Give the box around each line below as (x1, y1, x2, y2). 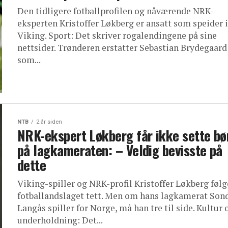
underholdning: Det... (17, 214, 103, 226)
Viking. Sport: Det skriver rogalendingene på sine (17, 30, 217, 41)
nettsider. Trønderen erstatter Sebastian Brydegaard (17, 42, 227, 53)
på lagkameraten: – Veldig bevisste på (17, 140, 222, 160)
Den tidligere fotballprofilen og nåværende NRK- (17, 5, 214, 17)
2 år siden (36, 119, 62, 125)
